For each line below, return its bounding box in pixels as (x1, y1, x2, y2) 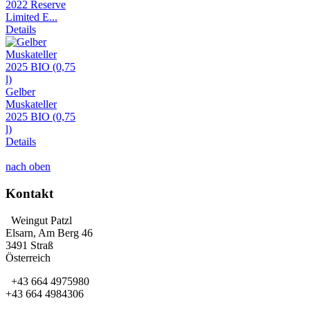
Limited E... (6, 11, 57, 24)
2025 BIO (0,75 (6, 111, 75, 123)
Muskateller (6, 98, 57, 111)
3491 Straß (6, 239, 53, 251)
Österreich (6, 251, 51, 264)
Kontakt (6, 185, 53, 201)
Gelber (6, 86, 35, 98)
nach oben (6, 161, 51, 173)
